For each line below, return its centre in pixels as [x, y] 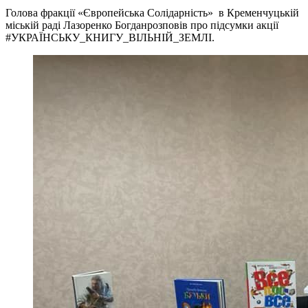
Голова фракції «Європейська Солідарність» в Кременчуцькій [152, 12]
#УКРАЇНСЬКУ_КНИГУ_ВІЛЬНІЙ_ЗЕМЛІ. [110, 37]
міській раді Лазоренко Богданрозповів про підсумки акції [142, 25]
